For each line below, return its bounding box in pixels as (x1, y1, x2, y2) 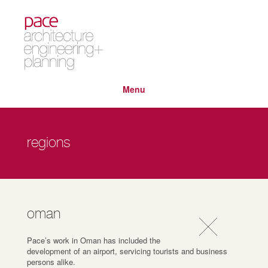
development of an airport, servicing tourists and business (26, 245, 227, 257)
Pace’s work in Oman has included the (26, 234, 160, 246)
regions (26, 136, 71, 150)
